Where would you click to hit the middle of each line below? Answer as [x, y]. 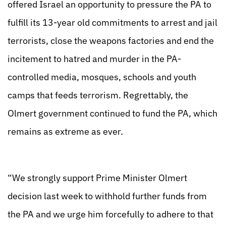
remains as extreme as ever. [65, 131]
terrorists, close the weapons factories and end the [111, 41]
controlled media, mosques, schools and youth [102, 77]
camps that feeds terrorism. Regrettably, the [98, 95]
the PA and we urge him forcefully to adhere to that [110, 214]
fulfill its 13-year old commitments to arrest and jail [112, 22]
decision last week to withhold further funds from [107, 196]
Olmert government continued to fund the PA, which [112, 113]
